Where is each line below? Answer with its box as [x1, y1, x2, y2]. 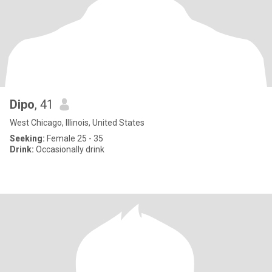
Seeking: [10, 134, 45, 143]
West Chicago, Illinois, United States [10, 118, 144, 127]
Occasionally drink [34, 144, 104, 154]
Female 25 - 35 [45, 134, 103, 143]
